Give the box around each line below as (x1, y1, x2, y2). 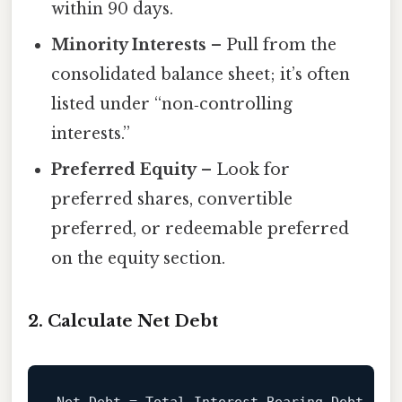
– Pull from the (206, 34, 337, 55)
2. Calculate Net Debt (28, 310, 218, 332)
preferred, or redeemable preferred (51, 218, 350, 239)
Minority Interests (51, 34, 207, 55)
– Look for (197, 159, 291, 179)
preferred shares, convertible (51, 188, 293, 209)
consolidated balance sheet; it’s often (51, 64, 351, 84)
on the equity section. (51, 248, 226, 268)
